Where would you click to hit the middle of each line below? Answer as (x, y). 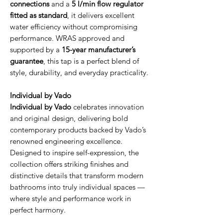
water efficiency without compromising (74, 26)
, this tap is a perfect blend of (91, 61)
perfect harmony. (38, 210)
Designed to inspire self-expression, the (74, 152)
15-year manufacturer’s (99, 49)
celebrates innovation (108, 107)
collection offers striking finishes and (69, 164)
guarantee (27, 61)
